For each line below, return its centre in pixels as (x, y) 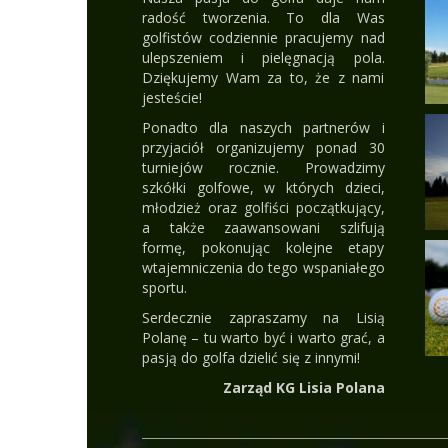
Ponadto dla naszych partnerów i (263, 128)
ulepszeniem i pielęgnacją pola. (263, 58)
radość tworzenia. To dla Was (263, 18)
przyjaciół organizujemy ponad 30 (263, 148)
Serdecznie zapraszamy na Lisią (263, 318)
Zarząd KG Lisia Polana (303, 388)
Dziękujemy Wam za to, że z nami (263, 78)
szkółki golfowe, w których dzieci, (263, 188)
